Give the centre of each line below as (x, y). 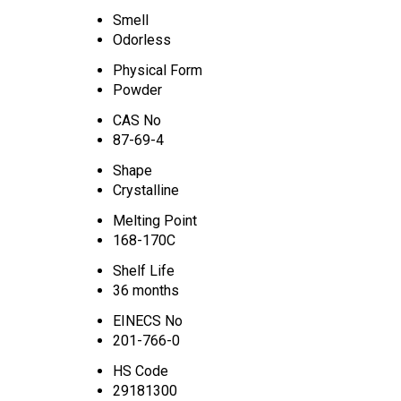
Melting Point (155, 220)
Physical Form (158, 70)
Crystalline (146, 190)
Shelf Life (144, 270)
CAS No (137, 120)
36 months (146, 290)
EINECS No (148, 320)
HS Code (141, 371)
